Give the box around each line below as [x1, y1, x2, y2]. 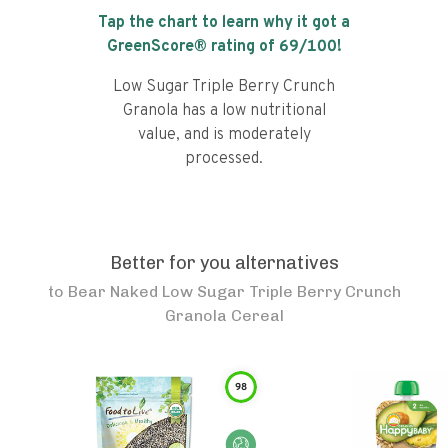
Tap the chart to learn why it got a [98, 13, 350, 33]
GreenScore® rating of [106, 37, 279, 57]
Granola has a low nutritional [122, 101, 326, 121]
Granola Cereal [164, 306, 284, 325]
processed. [185, 149, 263, 169]
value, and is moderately [137, 125, 311, 145]
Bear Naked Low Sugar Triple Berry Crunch [67, 282, 401, 301]
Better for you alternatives [109, 252, 339, 274]
